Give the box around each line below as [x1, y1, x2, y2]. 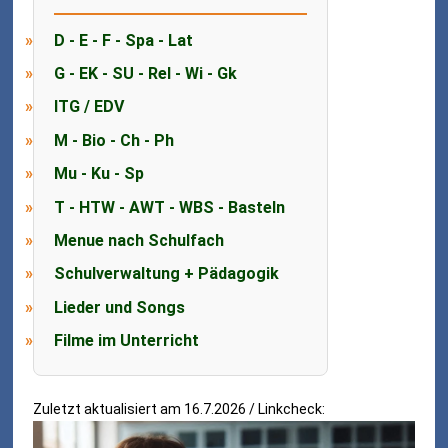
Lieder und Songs [54, 297, 186, 317]
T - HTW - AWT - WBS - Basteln [54, 197, 286, 217]
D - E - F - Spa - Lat [54, 30, 194, 50]
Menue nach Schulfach [54, 230, 225, 250]
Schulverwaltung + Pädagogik [54, 264, 280, 284]
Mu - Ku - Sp [54, 164, 145, 184]
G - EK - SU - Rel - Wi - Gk [54, 64, 238, 84]
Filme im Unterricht [54, 331, 200, 351]
